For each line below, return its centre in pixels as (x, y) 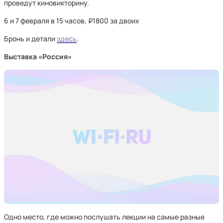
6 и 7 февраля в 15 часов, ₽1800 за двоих (72, 21)
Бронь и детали (30, 39)
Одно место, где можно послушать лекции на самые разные (104, 217)
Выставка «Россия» (38, 56)
